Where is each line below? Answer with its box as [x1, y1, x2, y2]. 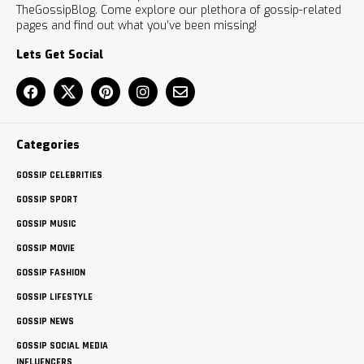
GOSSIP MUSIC [16, 218, 76, 231]
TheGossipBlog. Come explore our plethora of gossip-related [16, 2, 341, 19]
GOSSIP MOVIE [16, 242, 75, 255]
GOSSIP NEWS [16, 315, 74, 328]
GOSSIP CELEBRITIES [16, 169, 102, 182]
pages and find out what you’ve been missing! [16, 18, 257, 34]
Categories [16, 137, 80, 154]
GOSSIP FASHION [16, 266, 85, 279]
